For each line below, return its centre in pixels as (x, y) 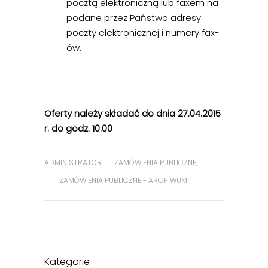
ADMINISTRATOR (73, 163)
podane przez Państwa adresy (134, 18)
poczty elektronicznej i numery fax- (143, 33)
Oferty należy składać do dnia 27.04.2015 (133, 114)
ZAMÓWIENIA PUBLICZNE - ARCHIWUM (123, 181)
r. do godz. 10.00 (78, 129)
